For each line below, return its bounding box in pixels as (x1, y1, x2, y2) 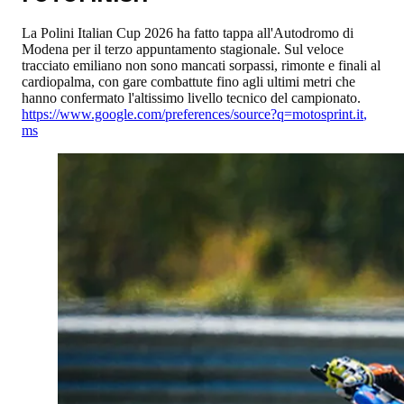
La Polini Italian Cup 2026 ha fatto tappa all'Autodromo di (22, 24, 353, 41)
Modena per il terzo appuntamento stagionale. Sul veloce (22, 41, 344, 57)
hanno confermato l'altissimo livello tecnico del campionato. (22, 89, 361, 106)
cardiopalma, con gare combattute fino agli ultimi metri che (22, 73, 355, 89)
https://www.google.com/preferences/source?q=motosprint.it (22, 106, 363, 122)
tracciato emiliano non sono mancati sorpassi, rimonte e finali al (22, 57, 381, 73)
